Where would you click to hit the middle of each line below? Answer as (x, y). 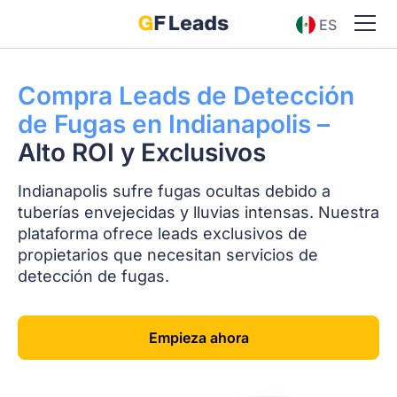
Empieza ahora (198, 338)
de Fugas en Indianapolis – (174, 124)
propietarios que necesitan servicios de (168, 255)
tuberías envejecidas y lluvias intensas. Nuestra (198, 212)
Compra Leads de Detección (186, 96)
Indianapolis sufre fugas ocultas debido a (174, 191)
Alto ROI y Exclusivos (142, 152)
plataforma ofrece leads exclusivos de (163, 234)
